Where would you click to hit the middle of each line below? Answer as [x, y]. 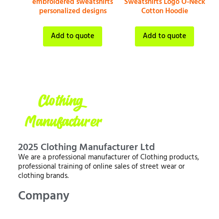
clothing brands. [43, 176]
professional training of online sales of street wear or [101, 167]
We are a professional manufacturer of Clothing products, [108, 158]
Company [44, 197]
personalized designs [73, 11]
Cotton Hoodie [164, 11]
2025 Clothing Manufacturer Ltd [86, 148]
